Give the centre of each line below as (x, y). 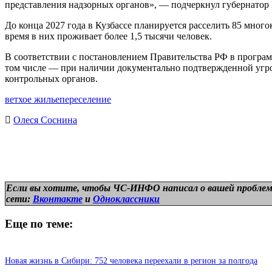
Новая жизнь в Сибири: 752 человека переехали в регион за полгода (131, 261)
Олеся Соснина (45, 120)
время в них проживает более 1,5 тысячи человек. (108, 36)
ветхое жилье (32, 99)
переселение (85, 99)
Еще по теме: (39, 223)
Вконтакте (58, 199)
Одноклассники (126, 199)
